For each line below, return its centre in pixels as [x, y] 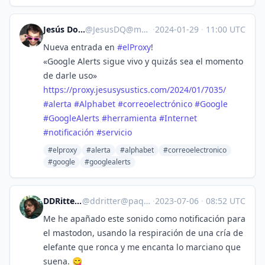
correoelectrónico [158, 104]
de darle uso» [70, 75]
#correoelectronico [195, 150]
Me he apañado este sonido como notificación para [144, 219]
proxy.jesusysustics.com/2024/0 [134, 90]
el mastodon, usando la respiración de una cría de [143, 233]
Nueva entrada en [80, 47]
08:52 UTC [224, 201]
